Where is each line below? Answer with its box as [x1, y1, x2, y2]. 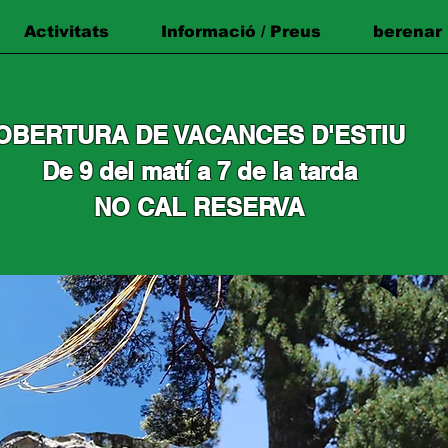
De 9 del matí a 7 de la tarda [41, 157, 357, 185]
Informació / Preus [161, 23, 321, 40]
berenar [373, 23, 442, 40]
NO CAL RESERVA [94, 193, 304, 221]
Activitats [24, 23, 109, 40]
